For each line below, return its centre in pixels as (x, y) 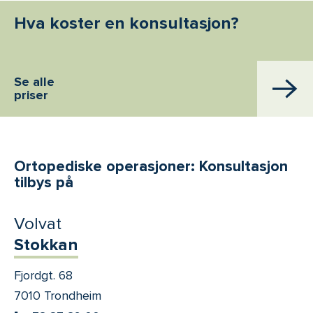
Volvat (38, 224)
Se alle (34, 82)
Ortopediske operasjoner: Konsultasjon (151, 167)
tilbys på (44, 183)
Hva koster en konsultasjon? (126, 24)
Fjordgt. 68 (43, 276)
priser (31, 95)
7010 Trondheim (58, 296)
